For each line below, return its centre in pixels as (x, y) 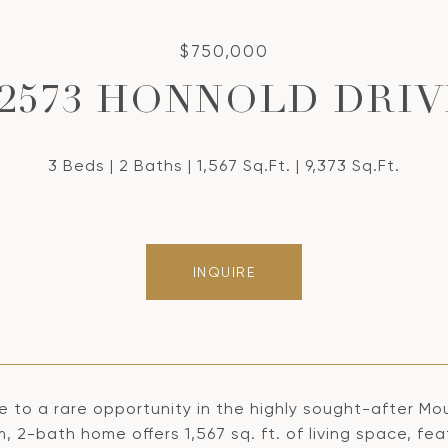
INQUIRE (224, 272)
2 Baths (151, 165)
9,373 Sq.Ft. (352, 165)
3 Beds (76, 165)
